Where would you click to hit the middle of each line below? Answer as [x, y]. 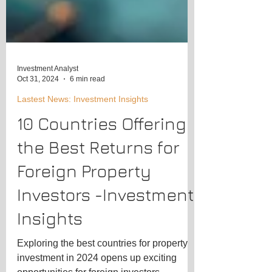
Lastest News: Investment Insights [83, 170]
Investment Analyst [48, 140]
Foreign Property [84, 242]
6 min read [87, 150]
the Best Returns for [98, 218]
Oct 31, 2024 [38, 150]
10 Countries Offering [102, 195]
